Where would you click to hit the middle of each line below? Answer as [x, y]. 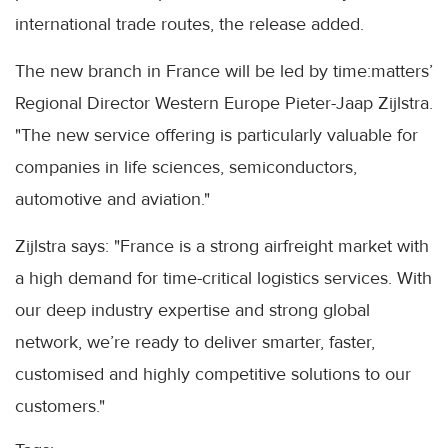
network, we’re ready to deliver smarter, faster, [195, 341]
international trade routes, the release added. [189, 23]
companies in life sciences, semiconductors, [186, 166]
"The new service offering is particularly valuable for [216, 134]
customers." [60, 405]
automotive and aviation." [112, 198]
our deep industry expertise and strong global [192, 309]
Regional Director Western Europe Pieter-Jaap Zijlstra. [224, 102]
